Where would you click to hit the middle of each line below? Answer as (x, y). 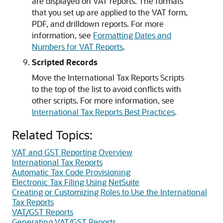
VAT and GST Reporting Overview (72, 152)
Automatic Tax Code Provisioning (71, 172)
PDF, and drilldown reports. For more (98, 24)
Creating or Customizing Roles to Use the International (110, 192)
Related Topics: (52, 135)
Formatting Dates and (132, 35)
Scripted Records (65, 62)
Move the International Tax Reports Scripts (108, 77)
